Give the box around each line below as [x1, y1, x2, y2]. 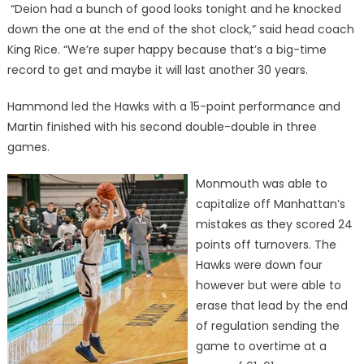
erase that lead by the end [195, 297, 348, 314]
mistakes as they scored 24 [195, 216, 353, 232]
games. [6, 139, 50, 155]
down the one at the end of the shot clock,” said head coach [6, 21, 354, 37]
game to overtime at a [195, 338, 327, 354]
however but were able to [195, 277, 341, 293]
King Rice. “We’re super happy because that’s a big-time [6, 41, 327, 58]
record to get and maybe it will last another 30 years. [6, 62, 308, 78]
